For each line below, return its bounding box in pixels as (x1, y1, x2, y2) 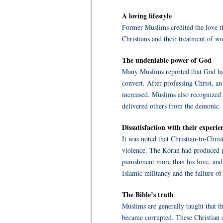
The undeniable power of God (122, 55, 212, 65)
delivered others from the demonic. (122, 101, 221, 111)
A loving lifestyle (122, 10, 172, 21)
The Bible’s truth (122, 189, 174, 200)
